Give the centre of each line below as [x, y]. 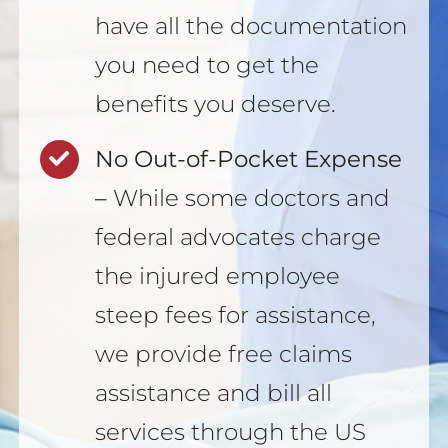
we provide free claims [224, 353]
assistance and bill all [214, 392]
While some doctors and [249, 197]
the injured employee [218, 275]
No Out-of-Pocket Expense [249, 158]
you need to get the [207, 64]
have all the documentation [251, 25]
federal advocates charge [238, 236]
